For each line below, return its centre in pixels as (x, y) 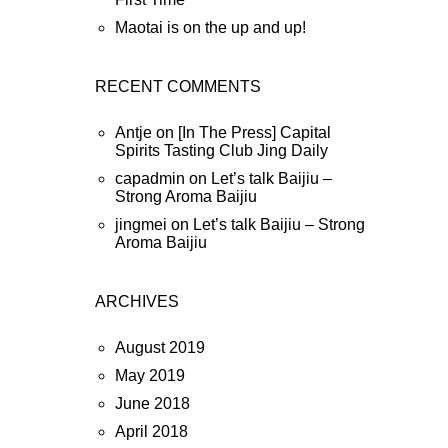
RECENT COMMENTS (178, 86)
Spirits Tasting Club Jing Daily (221, 150)
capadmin (150, 178)
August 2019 (160, 347)
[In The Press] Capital (254, 132)
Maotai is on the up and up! (210, 27)
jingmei (141, 224)
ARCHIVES (137, 301)
